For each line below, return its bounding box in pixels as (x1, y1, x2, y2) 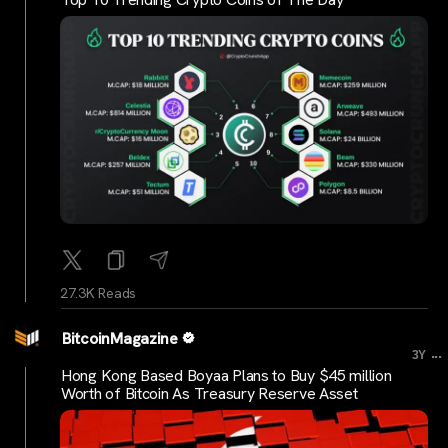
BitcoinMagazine (62, 328, 178, 350)
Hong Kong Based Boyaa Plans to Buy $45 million (61, 364, 392, 386)
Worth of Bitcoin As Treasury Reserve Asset (61, 382, 358, 404)
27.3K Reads (60, 284, 137, 303)
